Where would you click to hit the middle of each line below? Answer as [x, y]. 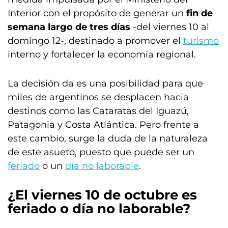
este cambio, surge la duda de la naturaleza [108, 138]
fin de [199, 13]
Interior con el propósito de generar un [97, 13]
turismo [201, 41]
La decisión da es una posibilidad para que [105, 83]
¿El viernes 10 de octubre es [102, 195]
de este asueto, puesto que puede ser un [101, 152]
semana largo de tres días [69, 27]
